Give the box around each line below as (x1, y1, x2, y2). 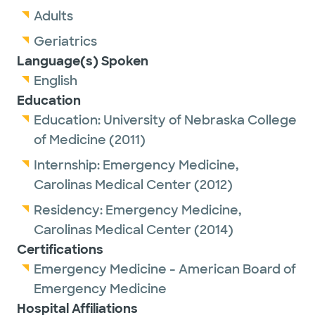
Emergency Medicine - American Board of (34, 261, 296, 278)
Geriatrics (34, 33, 97, 50)
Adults (34, 8, 73, 25)
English (34, 72, 77, 89)
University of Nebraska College (103, 112, 297, 129)
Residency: (34, 202, 105, 219)
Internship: (34, 157, 103, 174)
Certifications (17, 241, 103, 258)
